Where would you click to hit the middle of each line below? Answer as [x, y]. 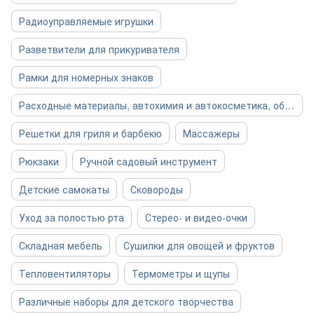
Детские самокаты [64, 189]
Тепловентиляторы [65, 273]
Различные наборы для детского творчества [126, 301]
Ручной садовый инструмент [149, 161]
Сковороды [157, 189]
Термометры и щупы [181, 273]
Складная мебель [61, 245]
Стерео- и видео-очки [196, 217]
